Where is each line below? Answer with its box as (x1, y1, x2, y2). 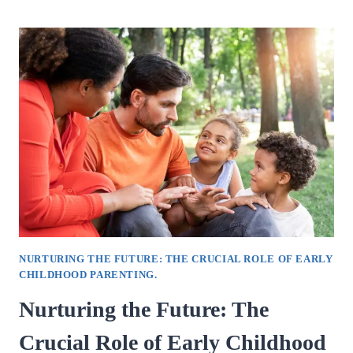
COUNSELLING (91, 102, 178, 115)
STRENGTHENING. (91, 138, 199, 151)
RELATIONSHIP (91, 84, 180, 97)
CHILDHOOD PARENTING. (19, 269, 158, 281)
